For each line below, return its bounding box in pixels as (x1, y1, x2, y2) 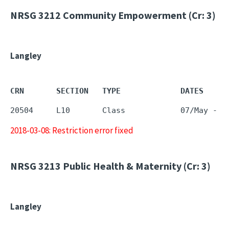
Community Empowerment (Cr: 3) (61, 9, 216, 21)
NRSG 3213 (10, 159, 61, 172)
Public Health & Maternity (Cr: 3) (61, 159, 211, 172)
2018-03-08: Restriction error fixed (10, 125, 133, 136)
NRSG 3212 (10, 9, 61, 21)
